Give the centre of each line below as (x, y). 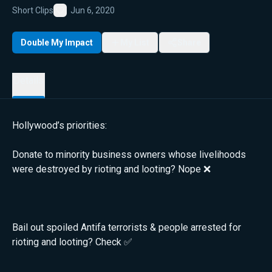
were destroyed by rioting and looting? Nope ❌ (111, 169)
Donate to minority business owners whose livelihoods (129, 155)
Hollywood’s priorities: (59, 125)
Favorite (75, 19)
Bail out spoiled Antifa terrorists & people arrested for (127, 227)
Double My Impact (57, 42)
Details (29, 80)
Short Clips (33, 10)
